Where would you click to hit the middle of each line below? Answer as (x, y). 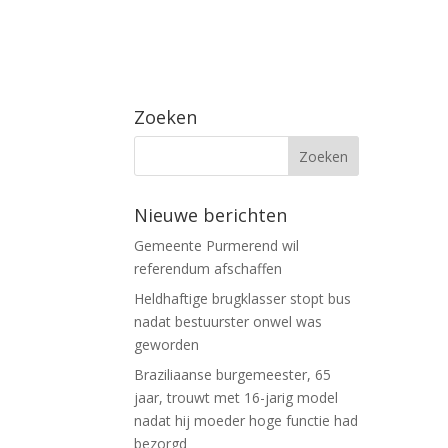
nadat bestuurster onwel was (228, 322)
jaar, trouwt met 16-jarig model (236, 398)
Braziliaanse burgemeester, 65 (233, 375)
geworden (167, 345)
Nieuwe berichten (211, 215)
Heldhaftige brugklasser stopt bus (243, 299)
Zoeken (166, 117)
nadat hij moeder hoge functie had (246, 421)
